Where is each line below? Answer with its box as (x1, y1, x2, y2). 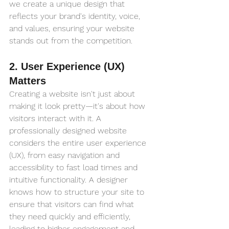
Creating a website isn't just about (9, 89, 138, 99)
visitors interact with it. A (9, 113, 104, 124)
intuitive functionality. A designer (9, 175, 130, 185)
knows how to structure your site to (9, 187, 147, 197)
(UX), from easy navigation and (9, 150, 122, 161)
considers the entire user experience (9, 138, 149, 148)
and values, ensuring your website (9, 24, 137, 34)
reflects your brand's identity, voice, (9, 11, 143, 21)
